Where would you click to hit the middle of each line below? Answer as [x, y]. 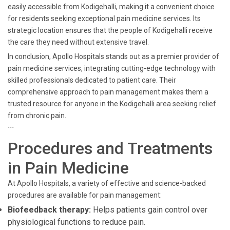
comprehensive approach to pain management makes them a [108, 92]
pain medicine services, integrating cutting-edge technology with [112, 68]
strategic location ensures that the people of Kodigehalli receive [110, 30]
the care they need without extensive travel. [78, 42]
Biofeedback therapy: [49, 210]
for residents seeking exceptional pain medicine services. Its [104, 18]
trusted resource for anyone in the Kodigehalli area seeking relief [112, 104]
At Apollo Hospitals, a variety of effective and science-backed [107, 183]
